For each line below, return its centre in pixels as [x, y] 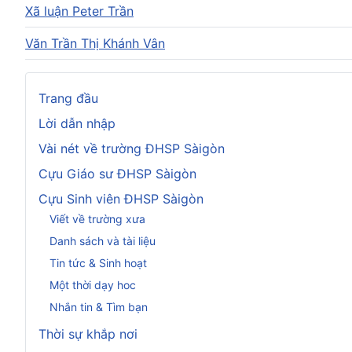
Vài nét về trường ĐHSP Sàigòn [132, 148]
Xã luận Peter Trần [79, 11]
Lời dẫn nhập [77, 123]
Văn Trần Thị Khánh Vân [95, 43]
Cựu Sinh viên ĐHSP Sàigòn [121, 198]
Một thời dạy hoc [93, 285]
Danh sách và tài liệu [103, 241]
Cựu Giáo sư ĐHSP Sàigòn [117, 173]
